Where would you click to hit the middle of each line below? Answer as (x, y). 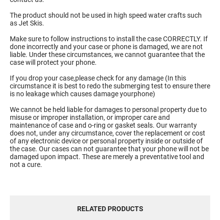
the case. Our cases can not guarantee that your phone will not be (109, 149)
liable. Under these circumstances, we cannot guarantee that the (107, 55)
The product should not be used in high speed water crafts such (106, 15)
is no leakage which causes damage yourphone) (82, 94)
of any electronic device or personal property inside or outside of (106, 141)
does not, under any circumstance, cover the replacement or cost (108, 133)
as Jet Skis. (27, 23)
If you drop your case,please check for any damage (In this (98, 78)
